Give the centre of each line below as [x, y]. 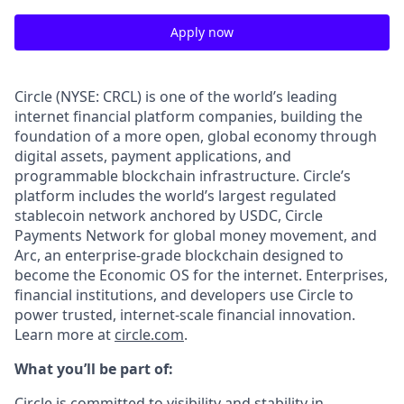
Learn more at [64, 335]
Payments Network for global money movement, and [196, 235]
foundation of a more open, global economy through [196, 136]
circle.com [149, 335]
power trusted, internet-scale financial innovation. [185, 315]
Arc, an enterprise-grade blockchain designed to [179, 255]
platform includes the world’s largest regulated [175, 196]
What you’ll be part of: [94, 369]
